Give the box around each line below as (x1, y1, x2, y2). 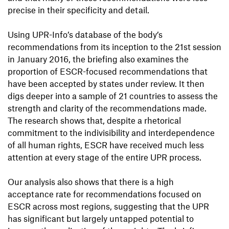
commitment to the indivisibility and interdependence (8, 127, 215, 138)
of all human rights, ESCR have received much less (8, 140, 204, 150)
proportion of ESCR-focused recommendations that (8, 66, 208, 77)
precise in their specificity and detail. (8, 5, 149, 15)
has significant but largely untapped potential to (8, 213, 194, 224)
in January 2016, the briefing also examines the (8, 54, 189, 64)
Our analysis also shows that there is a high (8, 176, 174, 187)
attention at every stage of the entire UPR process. (8, 152, 201, 163)
